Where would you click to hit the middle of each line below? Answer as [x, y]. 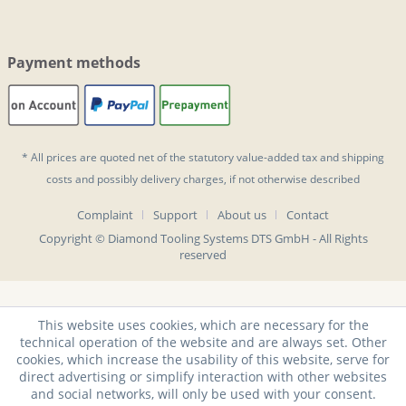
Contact [308, 214]
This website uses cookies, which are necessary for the [203, 325]
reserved [203, 254]
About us [242, 214]
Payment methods [74, 62]
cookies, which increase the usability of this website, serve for [203, 359]
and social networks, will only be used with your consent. [203, 394]
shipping [363, 157]
